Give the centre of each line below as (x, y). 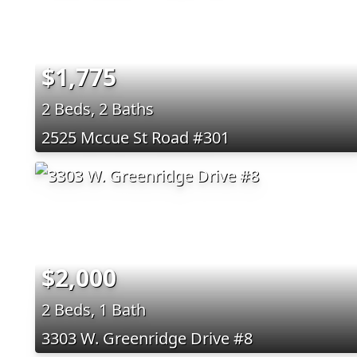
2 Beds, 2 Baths (98, 108)
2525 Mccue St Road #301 (135, 137)
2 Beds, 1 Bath (94, 309)
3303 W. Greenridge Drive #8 (147, 338)
